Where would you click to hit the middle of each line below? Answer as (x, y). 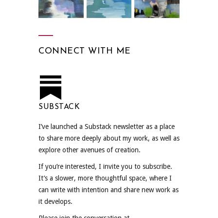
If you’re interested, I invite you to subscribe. (105, 166)
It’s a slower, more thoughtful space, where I (105, 178)
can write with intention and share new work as (109, 190)
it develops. (55, 201)
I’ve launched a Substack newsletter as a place (107, 126)
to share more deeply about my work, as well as (109, 138)
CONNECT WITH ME (85, 51)
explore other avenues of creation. (90, 150)
